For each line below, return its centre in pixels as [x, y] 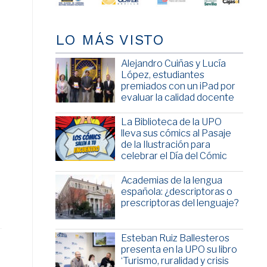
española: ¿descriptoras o [176, 192]
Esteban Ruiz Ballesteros [175, 238]
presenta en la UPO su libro [179, 250]
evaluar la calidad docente [177, 98]
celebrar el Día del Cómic [174, 156]
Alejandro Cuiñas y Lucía [173, 64]
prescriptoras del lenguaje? [180, 203]
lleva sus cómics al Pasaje [176, 133]
